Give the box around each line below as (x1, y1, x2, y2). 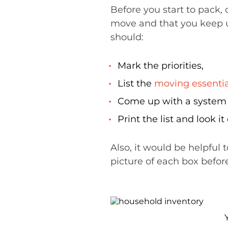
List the (118, 78, 154, 89)
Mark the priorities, (118, 60, 204, 71)
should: (110, 32, 144, 43)
